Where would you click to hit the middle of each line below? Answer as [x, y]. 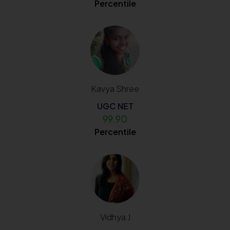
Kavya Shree [115, 88]
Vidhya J [115, 217]
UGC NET [115, 106]
